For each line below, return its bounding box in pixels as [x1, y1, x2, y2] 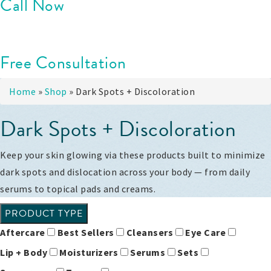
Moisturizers [59, 246, 120, 259]
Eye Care [185, 226, 228, 239]
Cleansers [126, 226, 175, 239]
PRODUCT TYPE [5, 206, 83, 221]
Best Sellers [57, 226, 116, 239]
